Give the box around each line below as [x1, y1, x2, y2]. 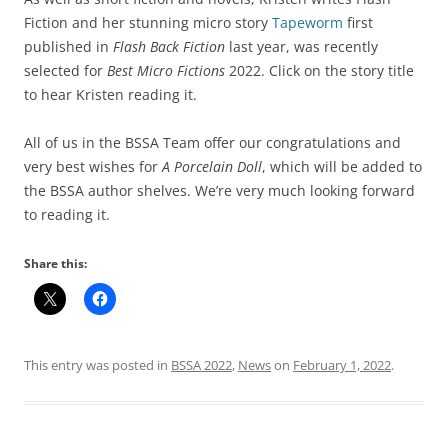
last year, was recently [229, 37, 378, 56]
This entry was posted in [24, 356, 171, 374]
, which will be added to [262, 157, 422, 176]
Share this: [24, 255, 87, 272]
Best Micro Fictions [103, 61, 229, 80]
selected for [24, 61, 103, 80]
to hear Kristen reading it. [24, 85, 197, 104]
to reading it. [24, 205, 110, 224]
